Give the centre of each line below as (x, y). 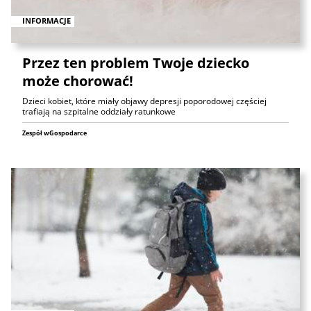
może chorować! (78, 81)
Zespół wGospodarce (54, 133)
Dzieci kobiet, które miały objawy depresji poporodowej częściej (144, 101)
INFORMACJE (47, 21)
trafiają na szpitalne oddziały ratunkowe (99, 111)
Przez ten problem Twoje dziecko (136, 62)
